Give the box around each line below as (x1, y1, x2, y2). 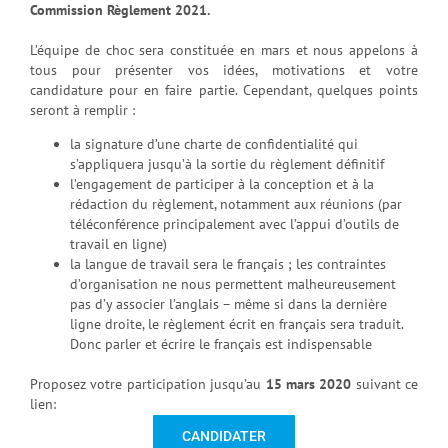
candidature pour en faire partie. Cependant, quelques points (30, 81, 418, 100)
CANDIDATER (182, 428, 266, 445)
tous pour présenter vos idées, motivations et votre (30, 61, 418, 80)
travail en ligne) (70, 235, 167, 254)
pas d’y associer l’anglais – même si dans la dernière (70, 295, 387, 314)
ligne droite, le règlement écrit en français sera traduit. (70, 315, 403, 334)
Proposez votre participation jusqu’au (30, 375, 266, 394)
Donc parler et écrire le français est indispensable (70, 335, 372, 354)
